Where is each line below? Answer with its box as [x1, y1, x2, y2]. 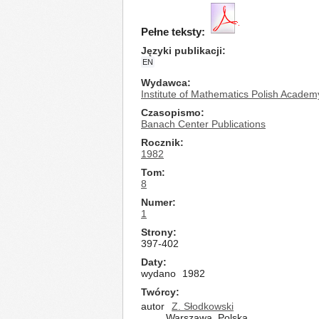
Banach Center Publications [141, 118, 266, 130]
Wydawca [141, 77, 187, 88]
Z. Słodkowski [172, 300, 234, 312]
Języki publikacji [141, 45, 222, 56]
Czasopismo [141, 107, 201, 118]
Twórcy [141, 286, 176, 298]
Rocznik [141, 137, 180, 148]
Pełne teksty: [141, 26, 205, 38]
